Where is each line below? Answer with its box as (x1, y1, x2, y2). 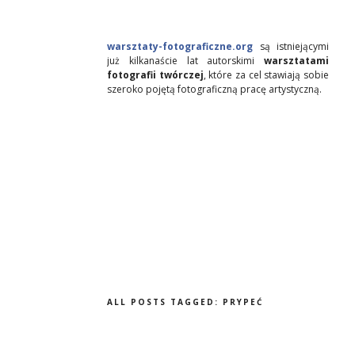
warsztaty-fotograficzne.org (107, 40, 253, 53)
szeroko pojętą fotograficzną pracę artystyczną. (107, 82, 322, 96)
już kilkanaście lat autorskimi (107, 54, 264, 67)
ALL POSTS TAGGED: (107, 296, 223, 307)
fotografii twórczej (107, 68, 204, 82)
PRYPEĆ (223, 296, 263, 307)
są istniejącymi (253, 40, 329, 53)
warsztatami (264, 54, 329, 67)
